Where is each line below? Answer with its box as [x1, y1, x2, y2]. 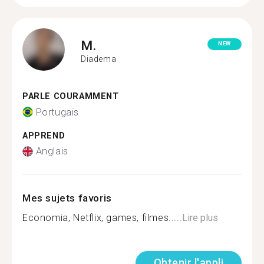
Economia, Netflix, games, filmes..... [22, 212, 183, 223]
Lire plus [182, 212, 219, 223]
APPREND [22, 130, 65, 141]
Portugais [35, 106, 79, 118]
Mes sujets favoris [22, 192, 112, 204]
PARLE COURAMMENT [22, 91, 119, 101]
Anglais [35, 146, 68, 157]
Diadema [81, 54, 117, 64]
